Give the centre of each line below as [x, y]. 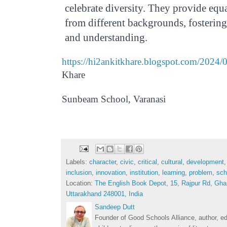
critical [147, 162]
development [205, 162]
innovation [111, 173]
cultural [172, 162]
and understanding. [106, 37]
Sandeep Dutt [115, 207]
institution [144, 173]
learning [174, 173]
